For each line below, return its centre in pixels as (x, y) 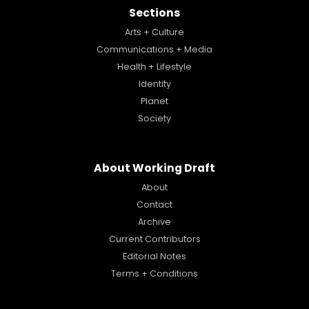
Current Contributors (154, 240)
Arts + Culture (154, 33)
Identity (154, 85)
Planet (154, 102)
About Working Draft (154, 169)
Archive (154, 222)
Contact (154, 205)
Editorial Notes (154, 258)
